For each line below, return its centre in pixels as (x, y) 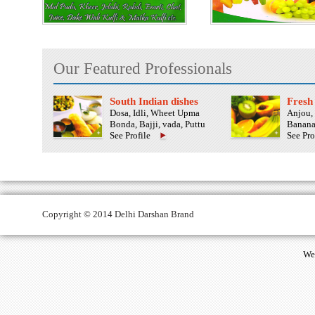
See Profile (130, 135)
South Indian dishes (154, 101)
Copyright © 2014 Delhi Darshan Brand (118, 214)
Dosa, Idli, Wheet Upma (155, 113)
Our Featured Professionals (143, 69)
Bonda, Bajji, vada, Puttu (157, 124)
